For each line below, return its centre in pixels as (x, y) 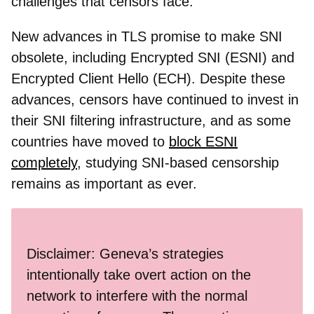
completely (44, 162)
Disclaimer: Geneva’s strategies (125, 253)
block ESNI (203, 141)
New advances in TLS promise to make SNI (147, 36)
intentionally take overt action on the (139, 274)
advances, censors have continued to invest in (155, 99)
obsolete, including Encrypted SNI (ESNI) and (153, 57)
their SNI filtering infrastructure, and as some (151, 120)
